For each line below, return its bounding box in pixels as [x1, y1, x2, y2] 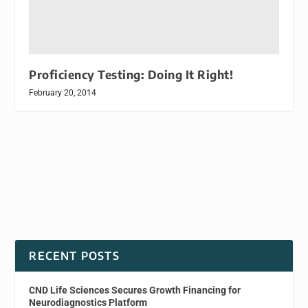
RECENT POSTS [29, 248, 120, 263]
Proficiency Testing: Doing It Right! [29, 67, 234, 82]
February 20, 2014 [29, 87, 97, 98]
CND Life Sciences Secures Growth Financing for [29, 284, 241, 296]
